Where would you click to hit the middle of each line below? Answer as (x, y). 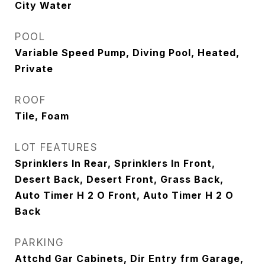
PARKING (40, 243)
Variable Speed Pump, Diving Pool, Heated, (127, 53)
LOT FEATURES (56, 147)
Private (34, 69)
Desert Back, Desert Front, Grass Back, (119, 179)
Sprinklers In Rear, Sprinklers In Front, (115, 163)
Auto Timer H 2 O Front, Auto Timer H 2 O (124, 195)
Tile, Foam (42, 116)
